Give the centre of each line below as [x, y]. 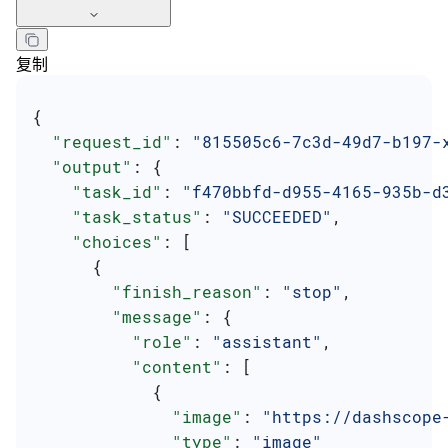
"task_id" [97, 191]
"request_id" [102, 141]
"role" [112, 341]
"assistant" [267, 341]
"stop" [312, 291]
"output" [82, 166]
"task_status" [117, 216]
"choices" [97, 241]
